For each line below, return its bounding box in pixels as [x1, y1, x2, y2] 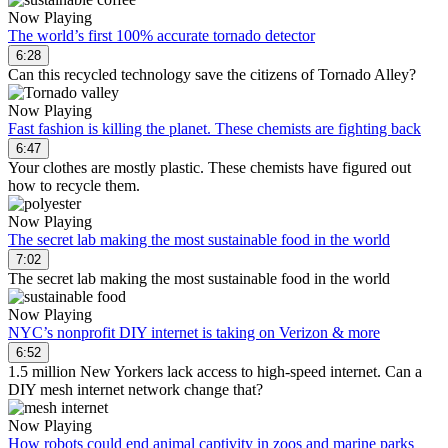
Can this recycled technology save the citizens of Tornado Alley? [8, 65, 416, 83]
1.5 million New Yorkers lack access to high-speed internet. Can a [8, 362, 422, 380]
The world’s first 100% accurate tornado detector [8, 26, 315, 44]
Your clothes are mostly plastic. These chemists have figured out [8, 158, 411, 176]
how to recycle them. [8, 176, 140, 194]
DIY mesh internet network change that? [8, 380, 263, 398]
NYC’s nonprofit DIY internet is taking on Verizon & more [8, 323, 380, 341]
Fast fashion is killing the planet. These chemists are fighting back [8, 119, 421, 137]
